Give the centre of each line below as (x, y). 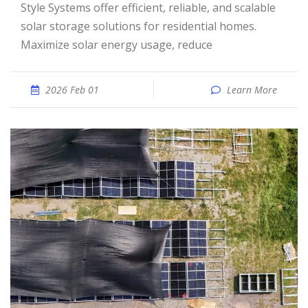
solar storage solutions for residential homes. (139, 26)
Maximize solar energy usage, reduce (117, 45)
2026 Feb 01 (72, 90)
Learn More (252, 90)
